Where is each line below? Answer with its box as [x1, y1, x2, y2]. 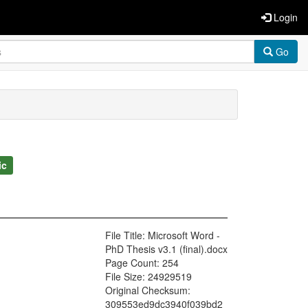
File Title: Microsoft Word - [105, 228, 220, 243]
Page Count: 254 [105, 256, 179, 270]
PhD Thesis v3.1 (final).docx [105, 242, 228, 256]
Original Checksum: [105, 283, 190, 298]
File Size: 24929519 [105, 269, 192, 284]
